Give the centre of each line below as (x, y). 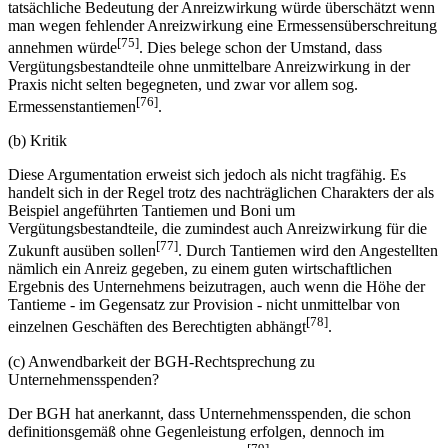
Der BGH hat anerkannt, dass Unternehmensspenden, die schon (209, 413)
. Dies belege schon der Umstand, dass (260, 48)
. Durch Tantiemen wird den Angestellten (308, 251)
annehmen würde (62, 48)
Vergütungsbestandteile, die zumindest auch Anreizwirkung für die (217, 229)
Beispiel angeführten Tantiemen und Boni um (151, 211)
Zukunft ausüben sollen (82, 251)
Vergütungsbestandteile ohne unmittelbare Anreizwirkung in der (209, 66)
